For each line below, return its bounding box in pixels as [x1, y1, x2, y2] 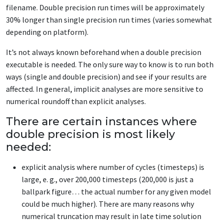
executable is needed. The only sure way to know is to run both [6, 59, 214, 69]
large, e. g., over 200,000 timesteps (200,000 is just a [22, 174, 193, 184]
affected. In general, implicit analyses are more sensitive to [6, 84, 203, 94]
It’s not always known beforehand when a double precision [6, 47, 201, 57]
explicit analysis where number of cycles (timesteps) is [22, 162, 204, 172]
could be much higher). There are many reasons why [22, 199, 194, 209]
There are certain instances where [6, 115, 197, 128]
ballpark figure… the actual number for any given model [22, 187, 211, 196]
